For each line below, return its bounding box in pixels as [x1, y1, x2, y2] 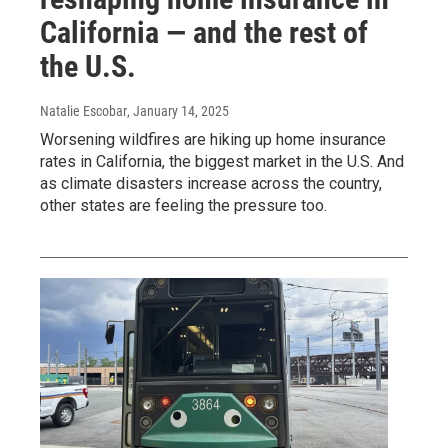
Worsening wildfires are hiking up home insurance [40, 130, 386, 150]
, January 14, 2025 [127, 103, 229, 120]
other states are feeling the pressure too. [40, 196, 327, 216]
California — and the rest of [40, 15, 368, 51]
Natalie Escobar [40, 103, 127, 120]
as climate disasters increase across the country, [40, 174, 382, 194]
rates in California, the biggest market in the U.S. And [40, 152, 404, 172]
